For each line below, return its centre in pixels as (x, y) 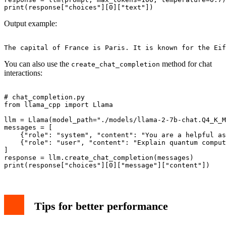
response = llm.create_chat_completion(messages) (99, 158)
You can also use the (38, 64)
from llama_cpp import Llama (59, 105)
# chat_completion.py (44, 97)
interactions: (23, 73)
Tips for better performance (101, 206)
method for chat (186, 64)
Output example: (31, 24)
